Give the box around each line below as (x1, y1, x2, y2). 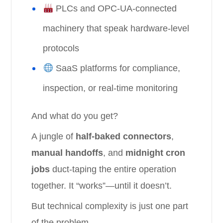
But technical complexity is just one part (31, 201, 189, 211)
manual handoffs (31, 148, 104, 158)
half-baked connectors (76, 131, 172, 141)
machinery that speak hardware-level (43, 23, 190, 33)
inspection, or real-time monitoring (43, 83, 178, 93)
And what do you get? (31, 111, 118, 121)
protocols (43, 43, 80, 53)
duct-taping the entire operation (50, 164, 177, 174)
